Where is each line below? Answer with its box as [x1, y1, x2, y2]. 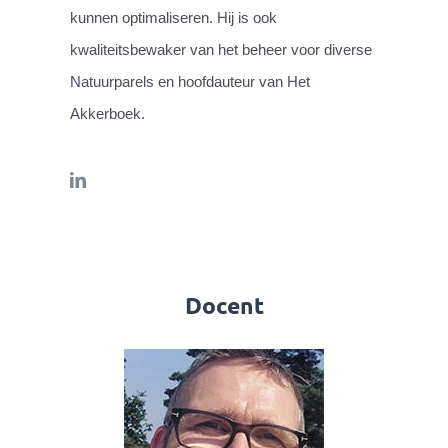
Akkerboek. [70, 105, 145, 123]
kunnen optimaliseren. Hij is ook [70, 9, 277, 27]
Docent [184, 290, 264, 320]
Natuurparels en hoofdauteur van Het [70, 73, 310, 91]
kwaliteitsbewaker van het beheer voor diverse [70, 41, 372, 59]
